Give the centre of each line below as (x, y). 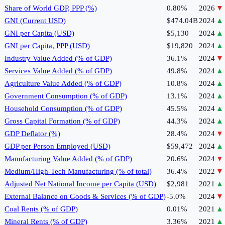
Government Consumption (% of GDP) (66, 96)
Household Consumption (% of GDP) (63, 108)
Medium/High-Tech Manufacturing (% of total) (78, 171)
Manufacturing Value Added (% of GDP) (68, 158)
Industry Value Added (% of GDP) (58, 58)
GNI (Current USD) (35, 20)
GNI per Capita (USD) (39, 33)
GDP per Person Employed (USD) (58, 146)
